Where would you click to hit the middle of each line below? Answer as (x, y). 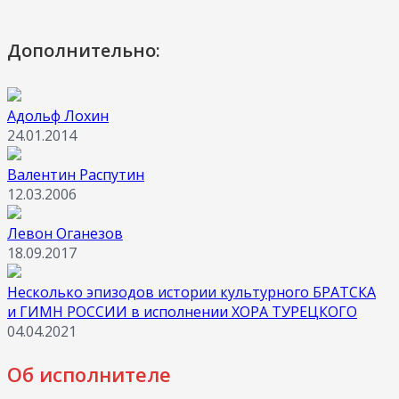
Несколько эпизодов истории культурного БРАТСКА (191, 292)
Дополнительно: (84, 51)
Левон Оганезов (65, 233)
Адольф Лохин (58, 116)
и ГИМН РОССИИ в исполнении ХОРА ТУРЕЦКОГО (182, 312)
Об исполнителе (89, 374)
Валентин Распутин (76, 175)
